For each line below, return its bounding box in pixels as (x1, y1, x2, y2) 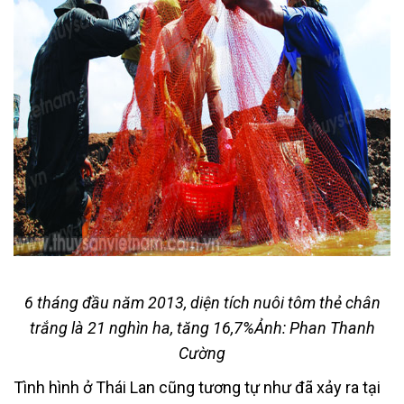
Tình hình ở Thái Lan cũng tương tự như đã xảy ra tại (14, 377, 381, 397)
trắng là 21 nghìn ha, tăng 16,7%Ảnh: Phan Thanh (29, 317, 375, 337)
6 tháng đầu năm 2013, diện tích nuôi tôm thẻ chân (23, 292, 381, 312)
